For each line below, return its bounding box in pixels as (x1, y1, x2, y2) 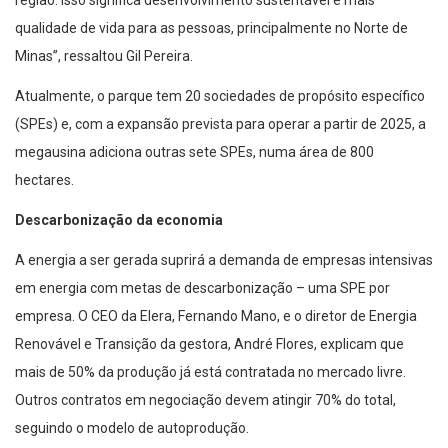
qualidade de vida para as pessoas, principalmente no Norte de (15, 19, 408, 36)
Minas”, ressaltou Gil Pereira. (15, 47, 193, 64)
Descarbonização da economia (15, 211, 223, 228)
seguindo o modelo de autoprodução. (15, 419, 249, 436)
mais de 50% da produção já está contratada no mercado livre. (15, 363, 406, 380)
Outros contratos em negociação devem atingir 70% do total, (15, 391, 396, 408)
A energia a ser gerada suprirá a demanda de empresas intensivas (15, 251, 433, 268)
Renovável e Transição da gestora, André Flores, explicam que (15, 335, 404, 352)
